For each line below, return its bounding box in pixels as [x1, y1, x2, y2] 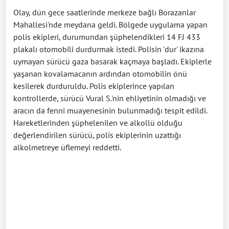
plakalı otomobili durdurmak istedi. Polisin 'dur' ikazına [13, 43, 204, 54]
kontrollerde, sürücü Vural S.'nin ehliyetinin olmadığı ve [13, 93, 206, 103]
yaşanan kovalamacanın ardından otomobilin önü [13, 68, 187, 79]
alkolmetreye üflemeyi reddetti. [13, 142, 121, 152]
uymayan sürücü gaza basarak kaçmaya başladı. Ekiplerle [13, 56, 212, 66]
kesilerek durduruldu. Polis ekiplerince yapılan [13, 80, 174, 91]
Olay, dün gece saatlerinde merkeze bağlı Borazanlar [13, 7, 196, 17]
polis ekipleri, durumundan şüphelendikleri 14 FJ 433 [13, 31, 200, 42]
